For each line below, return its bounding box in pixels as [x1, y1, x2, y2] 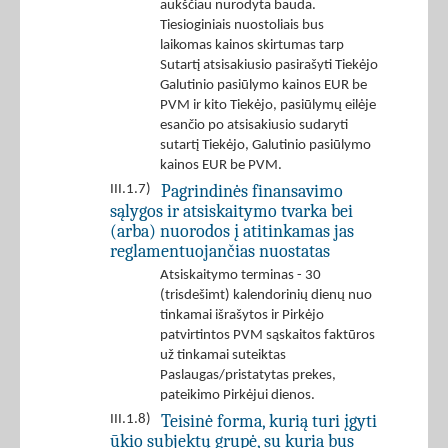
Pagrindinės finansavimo [161, 181, 343, 202]
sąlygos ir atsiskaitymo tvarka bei [110, 201, 353, 222]
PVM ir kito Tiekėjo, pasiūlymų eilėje [160, 98, 376, 114]
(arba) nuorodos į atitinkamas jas [110, 221, 354, 242]
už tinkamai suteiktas [160, 348, 286, 364]
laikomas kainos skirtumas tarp [160, 38, 344, 54]
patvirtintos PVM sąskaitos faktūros [160, 328, 375, 344]
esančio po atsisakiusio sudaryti [160, 118, 348, 134]
